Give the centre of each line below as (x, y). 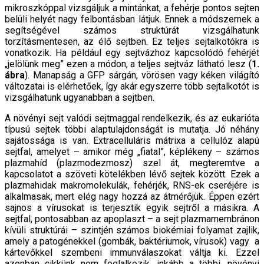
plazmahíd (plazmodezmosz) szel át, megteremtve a (132, 163)
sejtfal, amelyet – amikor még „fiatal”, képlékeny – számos (132, 151)
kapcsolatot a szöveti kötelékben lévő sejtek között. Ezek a (132, 174)
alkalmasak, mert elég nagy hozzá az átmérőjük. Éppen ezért (132, 196)
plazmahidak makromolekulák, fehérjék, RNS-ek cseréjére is (132, 185)
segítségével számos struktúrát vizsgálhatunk (132, 30)
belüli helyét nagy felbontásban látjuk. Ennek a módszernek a (132, 19)
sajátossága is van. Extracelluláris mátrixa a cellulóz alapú (132, 140)
